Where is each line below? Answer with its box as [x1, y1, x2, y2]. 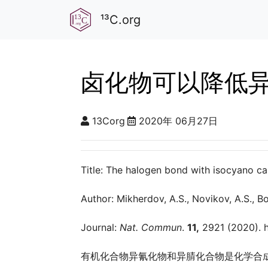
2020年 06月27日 [139, 115, 218, 127]
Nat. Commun [120, 221, 182, 233]
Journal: [81, 221, 120, 233]
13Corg [92, 115, 125, 127]
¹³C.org [100, 13, 141, 27]
